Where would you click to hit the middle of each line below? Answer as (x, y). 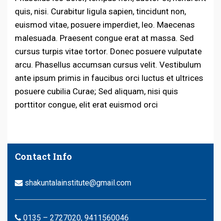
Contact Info (43, 157)
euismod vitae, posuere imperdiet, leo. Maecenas (105, 24)
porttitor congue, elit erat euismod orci (86, 104)
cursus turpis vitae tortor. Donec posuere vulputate (108, 51)
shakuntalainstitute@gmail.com (77, 183)
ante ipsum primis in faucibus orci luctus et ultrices (109, 78)
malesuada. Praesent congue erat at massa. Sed (104, 38)
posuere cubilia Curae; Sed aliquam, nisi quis (96, 91)
